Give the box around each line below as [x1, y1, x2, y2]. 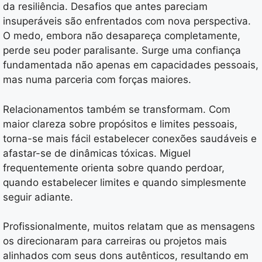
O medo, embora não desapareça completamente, [3, 30, 240, 42]
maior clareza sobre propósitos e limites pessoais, [3, 118, 237, 130]
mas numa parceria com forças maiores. [3, 74, 191, 86]
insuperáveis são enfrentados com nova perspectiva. [3, 15, 251, 27]
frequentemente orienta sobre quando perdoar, [3, 161, 225, 174]
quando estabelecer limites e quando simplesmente [3, 176, 246, 188]
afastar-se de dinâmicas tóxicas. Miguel [3, 147, 191, 159]
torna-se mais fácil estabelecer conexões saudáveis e [3, 132, 257, 144]
